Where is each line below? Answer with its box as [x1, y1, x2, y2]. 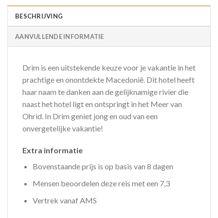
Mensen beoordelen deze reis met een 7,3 [32, 179, 170, 188]
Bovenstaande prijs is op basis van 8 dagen [32, 162, 173, 171]
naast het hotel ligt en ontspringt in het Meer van [22, 99, 182, 109]
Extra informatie [22, 145, 83, 155]
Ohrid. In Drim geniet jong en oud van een [22, 111, 158, 121]
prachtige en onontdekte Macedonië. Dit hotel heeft [22, 74, 195, 84]
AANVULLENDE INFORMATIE [15, 32, 104, 40]
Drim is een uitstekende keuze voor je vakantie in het [22, 62, 196, 72]
